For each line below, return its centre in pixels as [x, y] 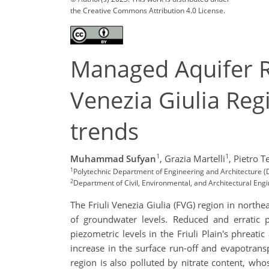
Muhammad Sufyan [113, 159]
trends [104, 131]
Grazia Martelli [195, 159]
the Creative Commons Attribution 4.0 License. [148, 10]
